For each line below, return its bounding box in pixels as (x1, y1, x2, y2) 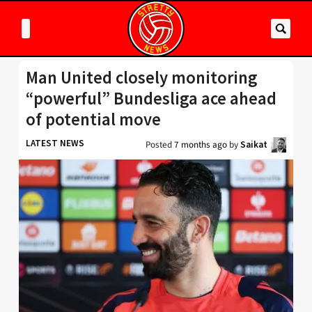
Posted (146, 138, 174, 151)
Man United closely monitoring (26, 67, 257, 88)
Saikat (240, 139, 267, 150)
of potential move (26, 109, 161, 130)
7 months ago (174, 138, 227, 151)
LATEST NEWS (26, 137, 84, 149)
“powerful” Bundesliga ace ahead (26, 88, 276, 109)
